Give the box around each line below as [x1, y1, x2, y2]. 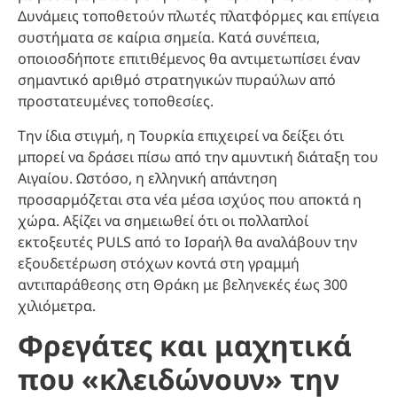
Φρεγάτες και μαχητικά [18, 326, 352, 365]
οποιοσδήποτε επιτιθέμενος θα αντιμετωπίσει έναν [18, 49, 360, 69]
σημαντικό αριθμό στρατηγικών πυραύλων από [18, 70, 336, 90]
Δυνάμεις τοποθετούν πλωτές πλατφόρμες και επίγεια [18, 6, 379, 27]
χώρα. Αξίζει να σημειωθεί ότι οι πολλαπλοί [18, 210, 308, 230]
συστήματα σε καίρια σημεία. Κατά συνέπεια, [18, 27, 320, 48]
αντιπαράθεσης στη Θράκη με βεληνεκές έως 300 [18, 274, 347, 294]
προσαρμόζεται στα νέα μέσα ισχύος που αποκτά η [18, 189, 362, 209]
